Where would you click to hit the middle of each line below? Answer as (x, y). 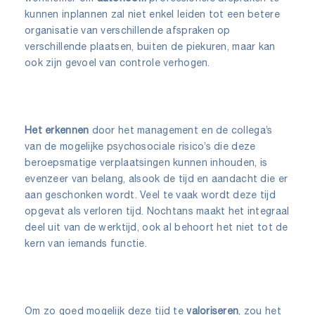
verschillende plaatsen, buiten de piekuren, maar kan (150, 46)
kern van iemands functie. (86, 243)
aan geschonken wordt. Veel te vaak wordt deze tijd (150, 194)
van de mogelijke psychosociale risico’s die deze (140, 146)
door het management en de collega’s (182, 130)
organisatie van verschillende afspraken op (128, 30)
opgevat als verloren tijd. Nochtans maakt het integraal (157, 211)
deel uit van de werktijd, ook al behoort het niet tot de (156, 227)
